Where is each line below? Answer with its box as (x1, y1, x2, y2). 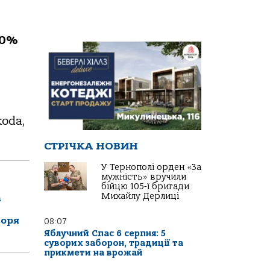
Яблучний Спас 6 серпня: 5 (44, 228, 166, 239)
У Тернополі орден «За (101, 162, 201, 173)
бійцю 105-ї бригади (101, 181, 189, 192)
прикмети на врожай (44, 248, 143, 259)
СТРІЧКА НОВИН (44, 140, 138, 153)
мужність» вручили (101, 172, 186, 183)
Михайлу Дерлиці (101, 191, 179, 202)
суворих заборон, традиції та (44, 238, 183, 249)
